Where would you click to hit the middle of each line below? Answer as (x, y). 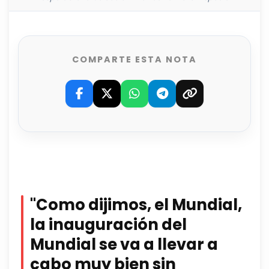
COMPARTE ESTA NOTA (134, 60)
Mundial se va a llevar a (124, 245)
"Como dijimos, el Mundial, (136, 205)
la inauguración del (108, 225)
